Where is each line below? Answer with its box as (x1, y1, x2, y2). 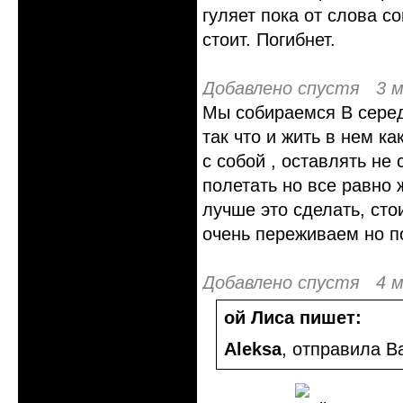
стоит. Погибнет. (202, 30, 336, 49)
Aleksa (224, 339, 282, 359)
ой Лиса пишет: (224, 308, 362, 327)
